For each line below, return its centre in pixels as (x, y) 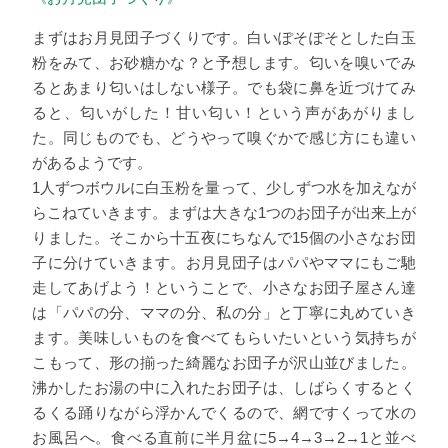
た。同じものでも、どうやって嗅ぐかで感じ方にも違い (224, 138)
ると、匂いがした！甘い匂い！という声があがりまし (224, 113)
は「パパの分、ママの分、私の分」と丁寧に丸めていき (224, 313)
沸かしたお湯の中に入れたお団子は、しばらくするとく (224, 388)
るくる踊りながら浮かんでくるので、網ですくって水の (224, 413)
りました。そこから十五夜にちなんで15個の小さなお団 (224, 238)
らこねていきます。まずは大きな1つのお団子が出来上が (224, 213)
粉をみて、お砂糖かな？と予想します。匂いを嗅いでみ (224, 63)
